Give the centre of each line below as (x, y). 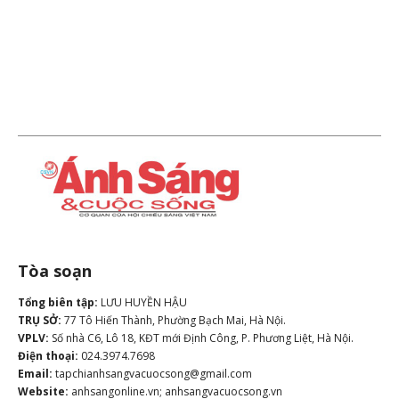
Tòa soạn (55, 270)
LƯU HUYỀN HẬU (142, 302)
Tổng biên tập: (58, 302)
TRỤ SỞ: (40, 320)
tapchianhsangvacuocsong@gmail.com (152, 373)
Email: (35, 373)
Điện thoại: (48, 355)
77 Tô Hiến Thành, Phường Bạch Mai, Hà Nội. (174, 320)
